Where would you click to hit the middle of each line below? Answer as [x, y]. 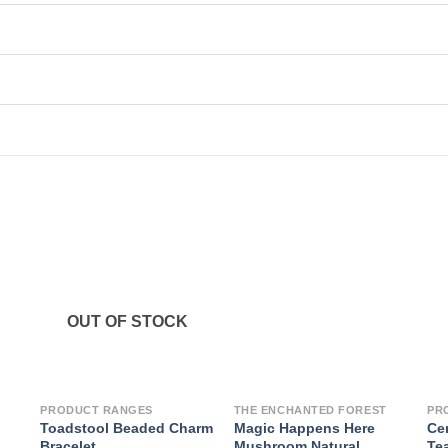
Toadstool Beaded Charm [127, 428]
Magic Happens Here [304, 428]
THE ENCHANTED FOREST [310, 410]
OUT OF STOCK [127, 322]
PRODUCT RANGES [97, 410]
